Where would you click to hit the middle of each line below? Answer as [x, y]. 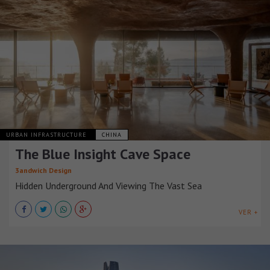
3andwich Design [43, 170]
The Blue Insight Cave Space [103, 154]
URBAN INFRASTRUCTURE [48, 134]
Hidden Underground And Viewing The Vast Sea [108, 185]
